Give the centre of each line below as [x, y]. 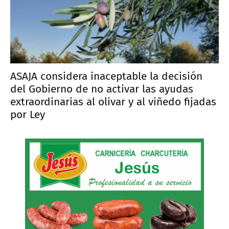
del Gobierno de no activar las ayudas [102, 89]
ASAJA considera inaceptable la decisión [106, 76]
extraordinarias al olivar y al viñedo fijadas [113, 102]
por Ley [28, 115]
